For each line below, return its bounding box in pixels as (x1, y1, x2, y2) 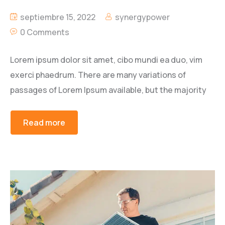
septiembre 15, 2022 (19, 11, 95, 23)
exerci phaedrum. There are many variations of (10, 69, 186, 80)
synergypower (115, 11, 170, 23)
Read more (23, 117, 65, 128)
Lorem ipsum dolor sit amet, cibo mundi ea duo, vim (10, 54, 202, 65)
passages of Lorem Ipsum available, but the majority (10, 84, 206, 95)
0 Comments (20, 26, 69, 38)
